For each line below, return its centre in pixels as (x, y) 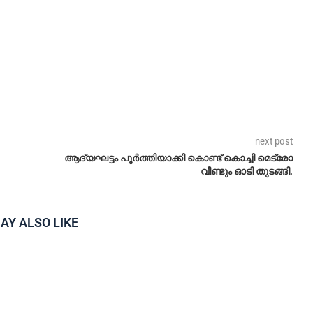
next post (274, 141)
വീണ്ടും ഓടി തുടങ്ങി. (246, 171)
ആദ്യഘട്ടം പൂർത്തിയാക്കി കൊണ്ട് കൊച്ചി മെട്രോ (178, 158)
